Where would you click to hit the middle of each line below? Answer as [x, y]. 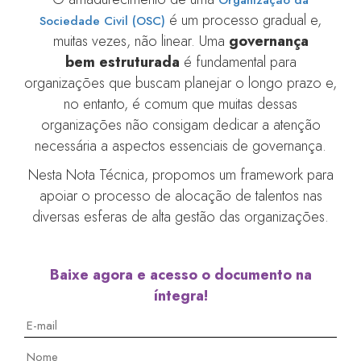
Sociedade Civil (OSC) [102, 21]
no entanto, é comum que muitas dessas [180, 104]
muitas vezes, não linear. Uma [141, 41]
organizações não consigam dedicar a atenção [180, 124]
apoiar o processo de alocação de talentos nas [180, 195]
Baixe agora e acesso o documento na [180, 274]
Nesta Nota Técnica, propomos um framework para [180, 174]
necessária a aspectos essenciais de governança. [180, 145]
